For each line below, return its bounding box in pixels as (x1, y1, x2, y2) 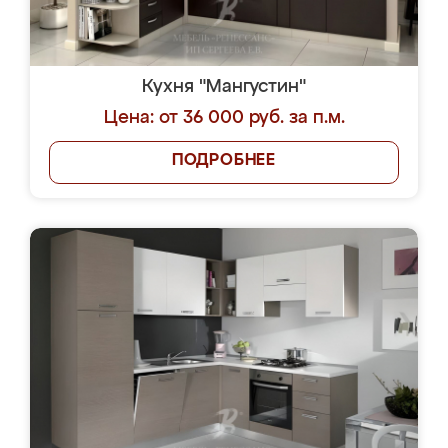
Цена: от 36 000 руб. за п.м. (103, 109, 345, 127)
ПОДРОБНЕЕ (171, 153, 277, 169)
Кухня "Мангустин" (142, 78, 306, 96)
